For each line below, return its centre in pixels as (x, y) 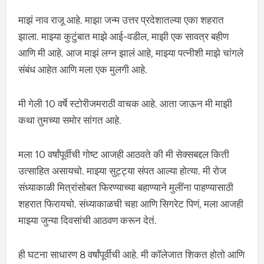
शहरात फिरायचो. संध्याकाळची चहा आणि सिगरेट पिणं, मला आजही (131, 204)
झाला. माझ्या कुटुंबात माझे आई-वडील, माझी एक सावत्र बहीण (124, 37)
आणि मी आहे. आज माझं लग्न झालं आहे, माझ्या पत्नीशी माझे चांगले (131, 53)
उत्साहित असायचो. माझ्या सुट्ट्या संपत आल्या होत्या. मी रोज (123, 171)
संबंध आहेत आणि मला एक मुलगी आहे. (83, 70)
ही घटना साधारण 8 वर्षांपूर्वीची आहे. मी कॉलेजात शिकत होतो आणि (132, 255)
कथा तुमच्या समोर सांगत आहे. (70, 120)
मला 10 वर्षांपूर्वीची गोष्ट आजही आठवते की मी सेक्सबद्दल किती (124, 154)
